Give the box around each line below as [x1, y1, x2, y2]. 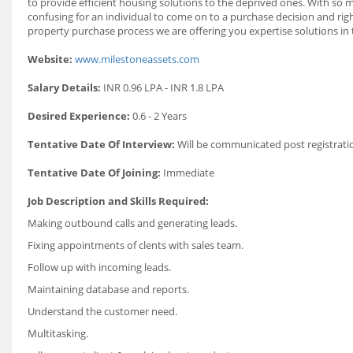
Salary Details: [28, 80, 103, 95]
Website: [28, 52, 75, 66]
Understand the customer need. [28, 304, 177, 318]
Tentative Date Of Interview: [28, 137, 177, 151]
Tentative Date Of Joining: [28, 165, 163, 180]
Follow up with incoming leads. [28, 260, 171, 274]
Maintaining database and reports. [28, 282, 189, 296]
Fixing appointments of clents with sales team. [28, 238, 243, 252]
